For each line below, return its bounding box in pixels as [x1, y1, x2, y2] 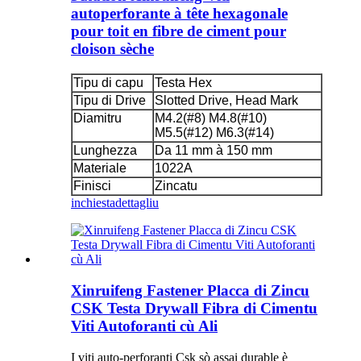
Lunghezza [73, 143, 137, 158]
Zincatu [155, 179, 197, 193]
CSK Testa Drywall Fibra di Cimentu [71, 299, 317, 317]
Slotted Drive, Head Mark [155, 93, 298, 108]
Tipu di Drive [73, 93, 146, 108]
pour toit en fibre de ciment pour [71, 23, 286, 40]
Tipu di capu [73, 76, 143, 90]
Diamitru [73, 111, 122, 126]
